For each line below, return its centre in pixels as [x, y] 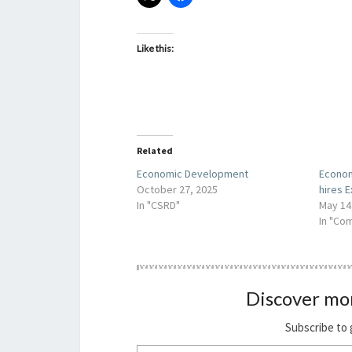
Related [155, 150]
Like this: [155, 48]
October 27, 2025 [177, 189]
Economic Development [192, 174]
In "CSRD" [158, 205]
